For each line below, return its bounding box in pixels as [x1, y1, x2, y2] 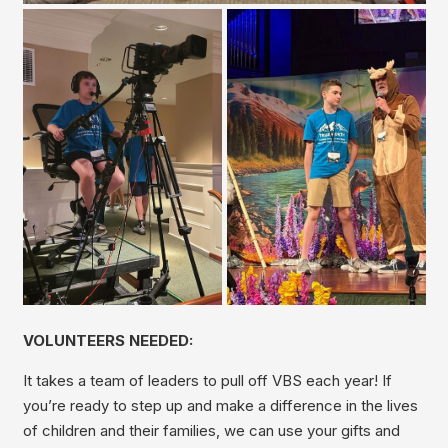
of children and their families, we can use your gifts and [22, 420, 400, 440]
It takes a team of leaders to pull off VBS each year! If [22, 370, 392, 390]
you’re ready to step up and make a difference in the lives [22, 395, 418, 415]
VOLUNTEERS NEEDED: [22, 330, 193, 350]
